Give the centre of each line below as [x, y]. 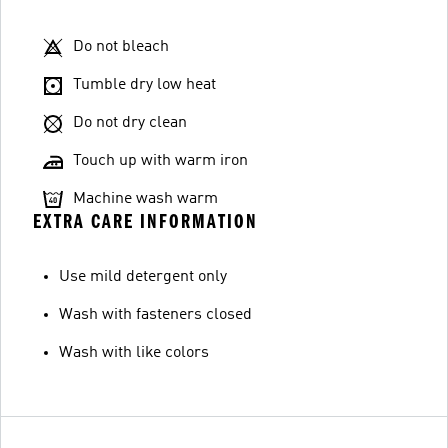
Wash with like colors [134, 352]
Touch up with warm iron [160, 160]
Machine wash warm [145, 198]
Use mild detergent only [143, 276]
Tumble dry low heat [144, 84]
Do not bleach [121, 46]
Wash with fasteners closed [155, 314]
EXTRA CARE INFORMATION [145, 221]
